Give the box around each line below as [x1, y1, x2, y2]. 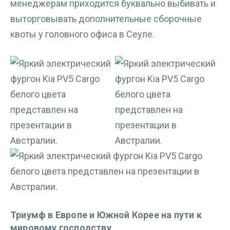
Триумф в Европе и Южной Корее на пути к [10, 209, 202, 220]
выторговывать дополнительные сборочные [10, 13, 202, 24]
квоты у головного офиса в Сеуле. [10, 29, 155, 40]
